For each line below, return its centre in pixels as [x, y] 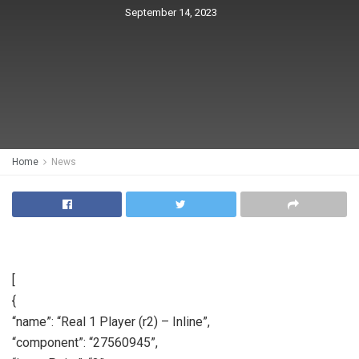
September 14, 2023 [171, 12]
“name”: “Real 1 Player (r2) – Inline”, [111, 322]
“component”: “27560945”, [85, 343]
